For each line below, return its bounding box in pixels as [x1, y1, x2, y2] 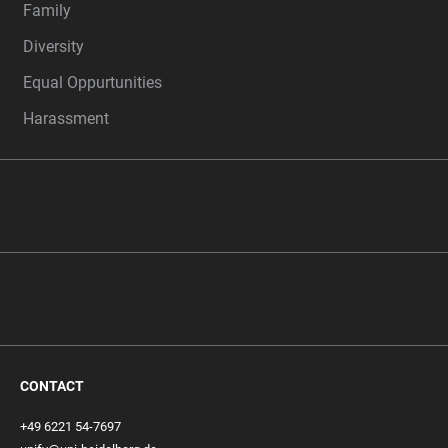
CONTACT [20, 378, 84, 394]
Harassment [23, 109, 109, 128]
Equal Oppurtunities [23, 73, 162, 92]
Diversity [23, 37, 84, 56]
